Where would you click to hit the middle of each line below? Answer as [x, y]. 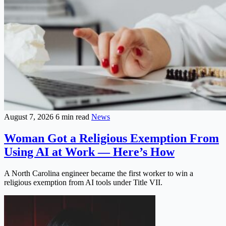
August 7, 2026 [30, 117]
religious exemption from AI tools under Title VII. [83, 182]
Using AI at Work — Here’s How [89, 152]
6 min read [73, 117]
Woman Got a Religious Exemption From [111, 138]
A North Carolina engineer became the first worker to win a [99, 173]
